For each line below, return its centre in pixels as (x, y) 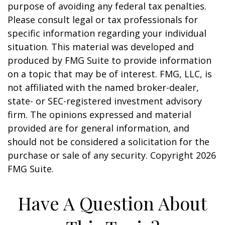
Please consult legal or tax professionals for (103, 20)
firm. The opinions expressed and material (99, 115)
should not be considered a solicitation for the (108, 142)
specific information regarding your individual (107, 33)
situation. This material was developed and (101, 47)
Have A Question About (113, 203)
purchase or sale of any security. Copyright (102, 155)
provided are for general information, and (98, 128)
